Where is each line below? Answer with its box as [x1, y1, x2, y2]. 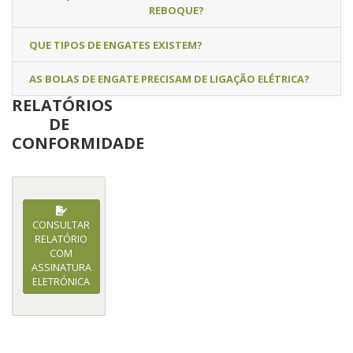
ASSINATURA [31, 260, 91, 274]
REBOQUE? [149, 3, 204, 18]
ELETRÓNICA [32, 274, 90, 288]
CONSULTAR [32, 217, 90, 232]
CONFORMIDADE [12, 132, 144, 154]
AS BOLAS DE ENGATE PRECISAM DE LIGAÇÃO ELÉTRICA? [29, 72, 310, 87]
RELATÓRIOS [12, 95, 113, 117]
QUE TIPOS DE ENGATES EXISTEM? [29, 37, 203, 52]
